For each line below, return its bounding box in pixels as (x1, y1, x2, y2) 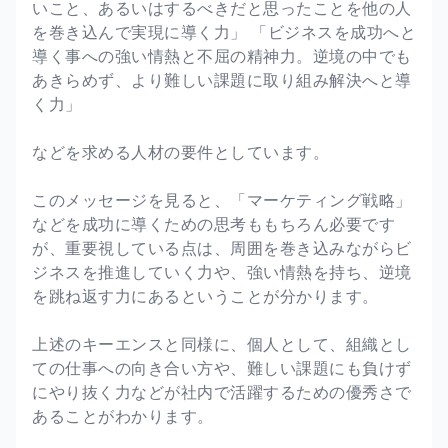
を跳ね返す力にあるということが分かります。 (32, 284, 379, 307)
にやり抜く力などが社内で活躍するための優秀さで (32, 380, 412, 403)
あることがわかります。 (32, 404, 214, 427)
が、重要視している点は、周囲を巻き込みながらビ (32, 236, 412, 259)
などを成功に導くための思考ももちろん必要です (32, 212, 395, 235)
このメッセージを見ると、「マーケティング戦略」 (32, 188, 412, 211)
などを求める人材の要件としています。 (32, 140, 329, 163)
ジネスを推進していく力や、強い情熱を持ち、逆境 (32, 260, 412, 283)
